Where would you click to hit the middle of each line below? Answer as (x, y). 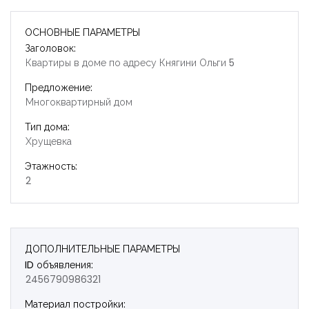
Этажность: (51, 166)
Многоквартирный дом (79, 102)
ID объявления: (59, 265)
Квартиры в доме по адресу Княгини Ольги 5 (130, 62)
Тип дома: (47, 127)
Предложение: (59, 87)
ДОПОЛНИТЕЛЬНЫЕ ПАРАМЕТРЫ (102, 249)
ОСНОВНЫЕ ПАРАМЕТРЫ (82, 32)
